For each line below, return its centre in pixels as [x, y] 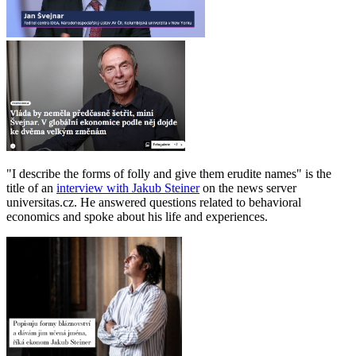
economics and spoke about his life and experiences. [137, 216]
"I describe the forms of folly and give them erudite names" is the [169, 173]
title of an [31, 188]
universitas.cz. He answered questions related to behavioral [154, 202]
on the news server [248, 188]
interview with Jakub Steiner [128, 188]
